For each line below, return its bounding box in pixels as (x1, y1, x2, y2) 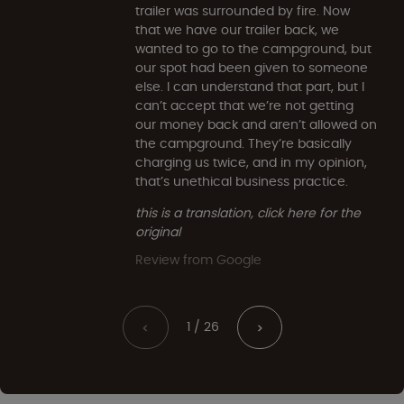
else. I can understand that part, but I (135, 77, 364, 96)
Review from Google (135, 250, 262, 269)
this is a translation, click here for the (135, 203, 361, 222)
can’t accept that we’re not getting (135, 96, 353, 115)
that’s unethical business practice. (135, 171, 348, 190)
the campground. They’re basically (135, 133, 352, 152)
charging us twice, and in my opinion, (135, 152, 367, 171)
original (135, 222, 180, 241)
